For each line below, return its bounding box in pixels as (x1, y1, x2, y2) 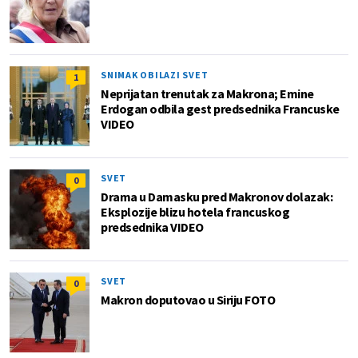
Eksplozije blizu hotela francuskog (101, 204, 289, 220)
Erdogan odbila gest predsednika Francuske (101, 101, 340, 117)
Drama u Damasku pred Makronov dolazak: (101, 189, 332, 205)
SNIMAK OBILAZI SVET (101, 69, 209, 81)
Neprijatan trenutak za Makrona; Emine (101, 86, 314, 101)
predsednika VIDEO (101, 219, 204, 235)
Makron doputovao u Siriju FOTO (101, 292, 275, 308)
